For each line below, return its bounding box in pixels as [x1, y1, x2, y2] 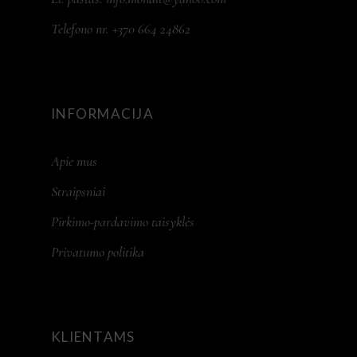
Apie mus [51, 151, 97, 170]
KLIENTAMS [51, 328, 135, 345]
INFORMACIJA [51, 104, 155, 122]
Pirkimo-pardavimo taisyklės [51, 212, 194, 230]
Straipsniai [51, 182, 105, 200]
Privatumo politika [51, 242, 144, 261]
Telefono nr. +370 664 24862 [51, 19, 190, 37]
